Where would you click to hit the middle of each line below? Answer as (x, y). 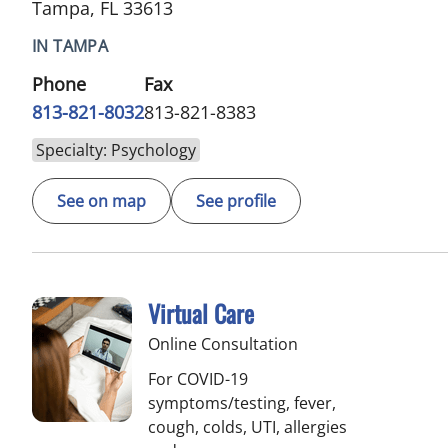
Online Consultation (223, 343)
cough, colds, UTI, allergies (247, 426)
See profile (236, 200)
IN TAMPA (70, 45)
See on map (101, 200)
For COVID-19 (198, 378)
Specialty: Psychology (116, 149)
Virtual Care (201, 312)
